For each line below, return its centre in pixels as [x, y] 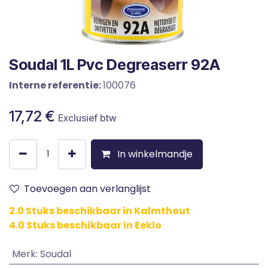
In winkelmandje [154, 154]
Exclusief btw [87, 118]
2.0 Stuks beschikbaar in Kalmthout [100, 211]
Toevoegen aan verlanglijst [87, 188]
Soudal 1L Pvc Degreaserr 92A [115, 64]
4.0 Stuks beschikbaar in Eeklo [85, 225]
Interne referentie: [56, 85]
